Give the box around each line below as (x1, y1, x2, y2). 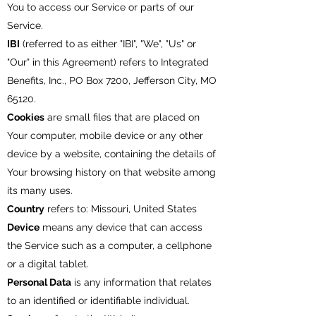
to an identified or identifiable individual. (7, 295, 190, 306)
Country (7, 203, 44, 214)
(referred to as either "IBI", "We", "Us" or (20, 38, 196, 49)
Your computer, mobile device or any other (7, 130, 203, 141)
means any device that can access (39, 221, 202, 233)
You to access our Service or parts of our (7, 1, 194, 13)
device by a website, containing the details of (7, 148, 216, 159)
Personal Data (7, 276, 71, 288)
